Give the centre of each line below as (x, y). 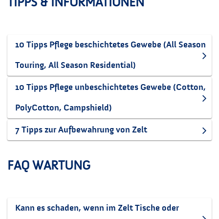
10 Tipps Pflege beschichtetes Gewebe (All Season (110, 45)
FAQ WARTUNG (49, 166)
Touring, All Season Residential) (76, 65)
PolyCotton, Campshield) (64, 108)
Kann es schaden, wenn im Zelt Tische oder (97, 208)
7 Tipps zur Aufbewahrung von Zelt (81, 130)
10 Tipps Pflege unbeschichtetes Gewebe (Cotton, (110, 87)
